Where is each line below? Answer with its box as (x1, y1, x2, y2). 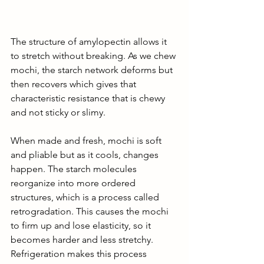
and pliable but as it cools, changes (11, 148, 161, 160)
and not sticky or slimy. (11, 106, 108, 118)
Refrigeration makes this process (11, 247, 149, 259)
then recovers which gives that (11, 78, 138, 90)
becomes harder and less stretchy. (11, 233, 156, 245)
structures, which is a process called (11, 191, 161, 203)
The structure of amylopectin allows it (11, 35, 169, 47)
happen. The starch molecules (11, 163, 139, 174)
